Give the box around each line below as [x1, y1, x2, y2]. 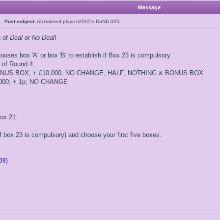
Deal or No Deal [10, 34, 55, 41]
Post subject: [4, 19, 36, 24]
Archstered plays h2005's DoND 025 [36, 19, 119, 24]
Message [137, 4, 161, 10]
